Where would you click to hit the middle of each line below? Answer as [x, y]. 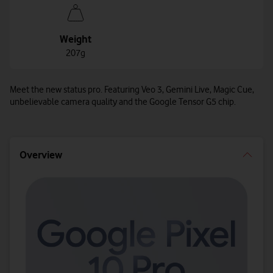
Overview [41, 155]
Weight [76, 39]
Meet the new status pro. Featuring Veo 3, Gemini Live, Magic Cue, [132, 90]
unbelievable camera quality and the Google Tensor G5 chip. [123, 102]
